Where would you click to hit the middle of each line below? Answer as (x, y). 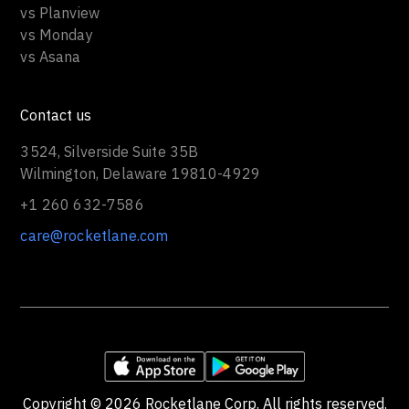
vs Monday (57, 35)
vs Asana (51, 57)
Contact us (56, 115)
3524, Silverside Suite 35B (110, 152)
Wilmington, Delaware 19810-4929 (141, 174)
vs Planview (60, 13)
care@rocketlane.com (94, 236)
